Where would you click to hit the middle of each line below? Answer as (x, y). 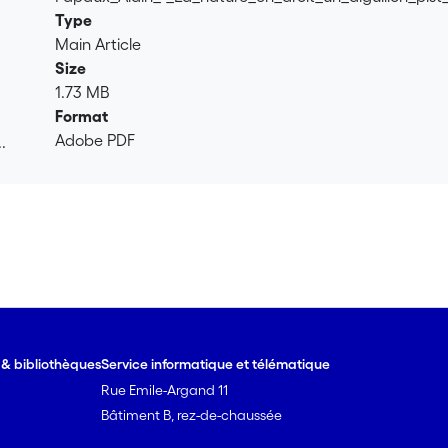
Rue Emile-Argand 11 (165, 390)
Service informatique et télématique (216, 364)
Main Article (98, 44)
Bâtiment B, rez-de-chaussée (192, 415)
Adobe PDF (95, 140)
